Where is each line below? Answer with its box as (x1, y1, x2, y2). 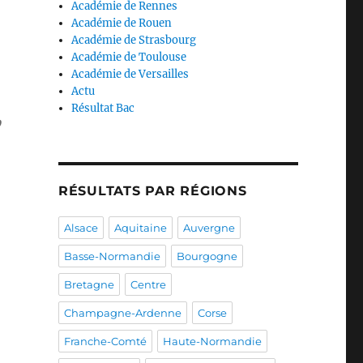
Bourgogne (176, 250, 237, 263)
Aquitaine (113, 221, 167, 234)
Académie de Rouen (71, 16, 173, 30)
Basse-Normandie (63, 250, 160, 263)
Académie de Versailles (71, 67, 190, 81)
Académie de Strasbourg (71, 33, 197, 47)
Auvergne (182, 221, 235, 234)
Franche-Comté (63, 335, 147, 348)
